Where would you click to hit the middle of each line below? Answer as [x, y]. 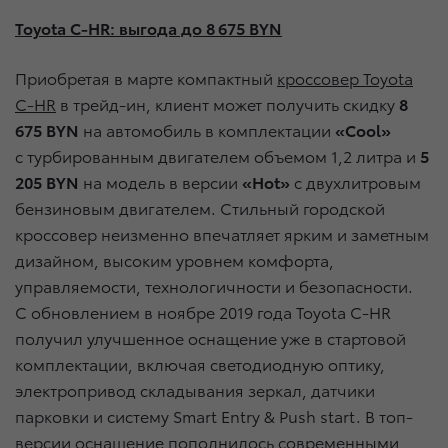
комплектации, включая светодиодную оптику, [200, 364]
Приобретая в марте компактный [146, 78]
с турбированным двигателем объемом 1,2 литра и [217, 156]
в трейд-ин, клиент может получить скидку [227, 104]
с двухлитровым [355, 182]
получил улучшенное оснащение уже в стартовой [210, 338]
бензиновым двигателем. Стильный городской [200, 208]
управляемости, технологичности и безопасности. [214, 286]
